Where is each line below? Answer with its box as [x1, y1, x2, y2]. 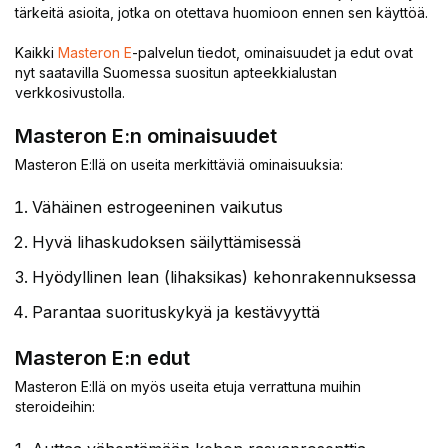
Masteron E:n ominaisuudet [15, 124, 277, 148]
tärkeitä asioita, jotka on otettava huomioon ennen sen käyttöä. [15, 4, 428, 21]
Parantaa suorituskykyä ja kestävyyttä [32, 302, 320, 322]
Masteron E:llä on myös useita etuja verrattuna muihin [15, 378, 361, 395]
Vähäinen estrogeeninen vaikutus [32, 197, 283, 217]
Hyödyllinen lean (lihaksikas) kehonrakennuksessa [32, 267, 416, 287]
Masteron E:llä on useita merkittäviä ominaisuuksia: [15, 156, 343, 173]
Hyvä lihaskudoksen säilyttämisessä [32, 232, 301, 252]
